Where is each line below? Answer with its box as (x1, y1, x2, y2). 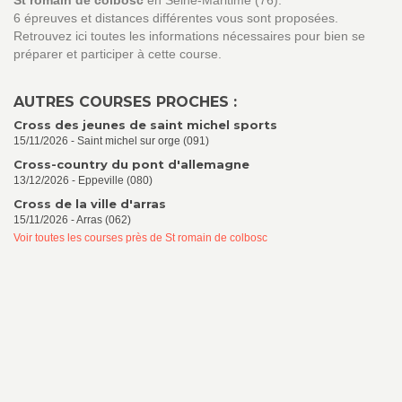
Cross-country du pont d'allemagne (13, 157, 249, 171)
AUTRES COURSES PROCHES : (13, 93, 237, 110)
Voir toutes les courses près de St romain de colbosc (13, 232, 267, 244)
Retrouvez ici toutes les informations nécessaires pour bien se (13, 29, 365, 43)
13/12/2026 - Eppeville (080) (13, 174, 153, 187)
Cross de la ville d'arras (13, 197, 166, 211)
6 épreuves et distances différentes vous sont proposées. (13, 11, 338, 25)
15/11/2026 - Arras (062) (13, 214, 131, 226)
